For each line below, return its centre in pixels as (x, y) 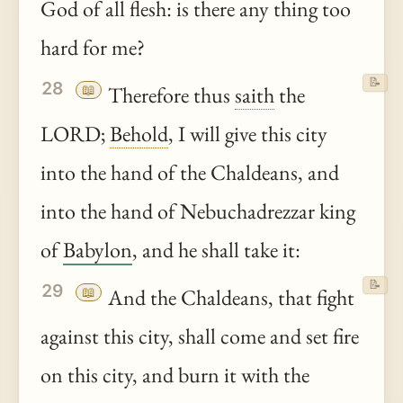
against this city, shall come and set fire (200, 336)
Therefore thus (170, 95)
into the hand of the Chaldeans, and (190, 173)
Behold (139, 134)
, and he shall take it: (216, 250)
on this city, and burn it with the (175, 375)
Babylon (98, 250)
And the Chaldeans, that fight (229, 298)
